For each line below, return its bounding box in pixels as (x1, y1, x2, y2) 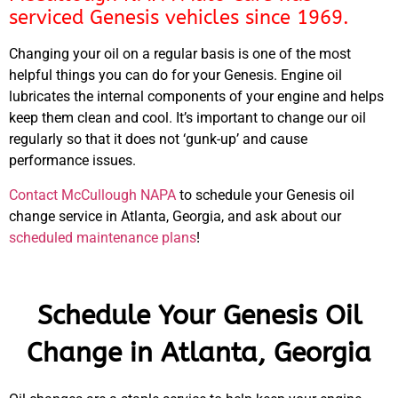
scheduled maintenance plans (9, 228, 196, 246)
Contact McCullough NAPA (9, 186, 176, 203)
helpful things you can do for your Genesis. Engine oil (9, 67, 342, 84)
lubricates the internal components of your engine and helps (9, 88, 384, 106)
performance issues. (9, 152, 139, 170)
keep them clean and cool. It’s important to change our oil (9, 109, 366, 127)
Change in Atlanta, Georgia (27, 336, 371, 369)
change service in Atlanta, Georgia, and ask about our (9, 207, 341, 225)
